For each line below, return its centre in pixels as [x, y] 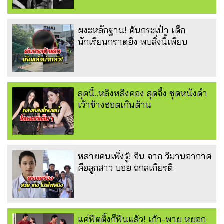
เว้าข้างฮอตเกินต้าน [115, 105]
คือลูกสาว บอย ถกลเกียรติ [125, 168]
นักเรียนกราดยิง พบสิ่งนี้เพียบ [133, 42]
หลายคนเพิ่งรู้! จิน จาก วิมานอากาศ [145, 156]
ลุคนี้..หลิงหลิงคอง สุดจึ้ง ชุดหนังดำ [143, 93]
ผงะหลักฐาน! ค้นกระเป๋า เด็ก [132, 30]
